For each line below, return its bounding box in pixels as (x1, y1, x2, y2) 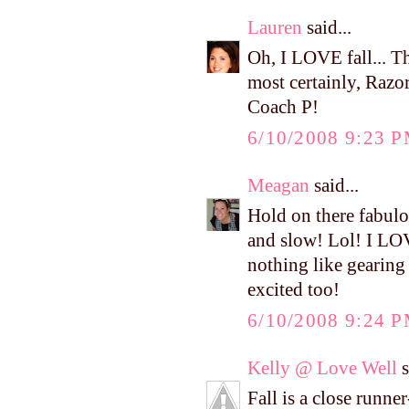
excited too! (247, 279, 340, 300)
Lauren (247, 16, 302, 37)
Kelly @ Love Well (247, 357, 397, 378)
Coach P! (247, 97, 319, 118)
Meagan (247, 174, 309, 195)
